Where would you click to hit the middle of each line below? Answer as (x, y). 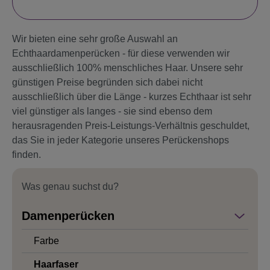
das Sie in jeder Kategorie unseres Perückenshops (121, 140)
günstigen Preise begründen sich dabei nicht (107, 83)
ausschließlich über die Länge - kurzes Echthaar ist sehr (132, 97)
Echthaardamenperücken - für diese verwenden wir (121, 54)
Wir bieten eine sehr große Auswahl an (95, 39)
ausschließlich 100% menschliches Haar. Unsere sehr (127, 68)
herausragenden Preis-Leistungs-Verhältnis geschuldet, (131, 126)
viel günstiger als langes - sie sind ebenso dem (112, 111)
